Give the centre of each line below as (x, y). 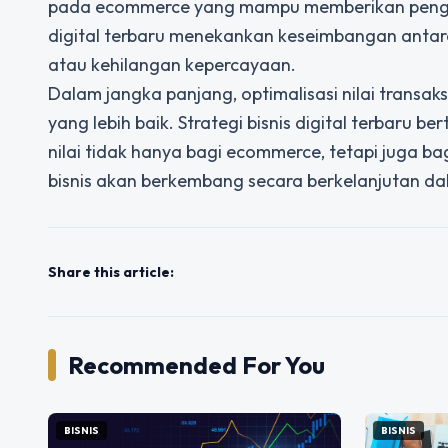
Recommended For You (196, 365)
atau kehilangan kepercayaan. (172, 64)
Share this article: (111, 272)
